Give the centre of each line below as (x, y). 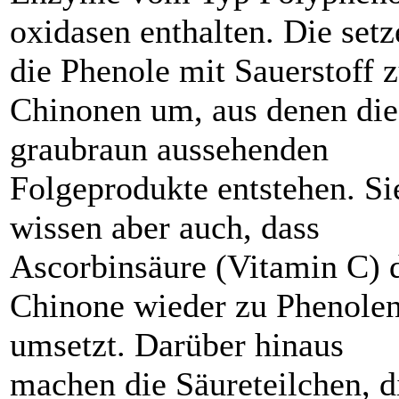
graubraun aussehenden (169, 149)
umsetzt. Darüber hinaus (177, 345)
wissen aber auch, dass (165, 228)
